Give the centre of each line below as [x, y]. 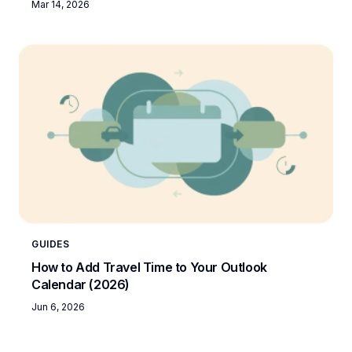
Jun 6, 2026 [58, 306]
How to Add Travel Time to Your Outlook [149, 267]
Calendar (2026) [81, 284]
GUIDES [51, 244]
